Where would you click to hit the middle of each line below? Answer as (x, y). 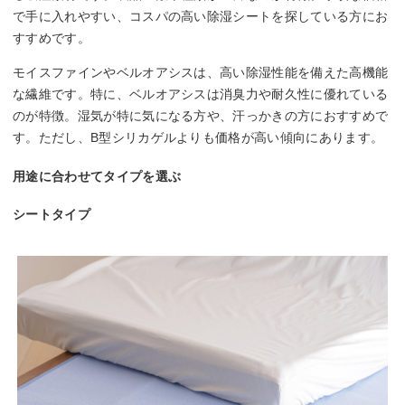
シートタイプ (52, 215)
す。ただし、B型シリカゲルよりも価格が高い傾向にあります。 (198, 138)
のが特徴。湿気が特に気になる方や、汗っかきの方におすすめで (201, 116)
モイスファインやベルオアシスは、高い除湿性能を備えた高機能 (201, 73)
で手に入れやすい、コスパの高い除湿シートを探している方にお (201, 17)
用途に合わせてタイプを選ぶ (97, 177)
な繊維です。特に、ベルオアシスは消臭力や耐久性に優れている (201, 94)
